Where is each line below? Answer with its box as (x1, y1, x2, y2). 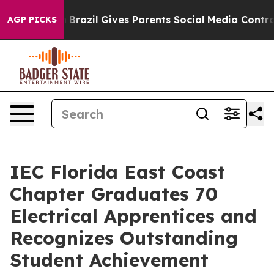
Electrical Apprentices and (10, 204, 257, 228)
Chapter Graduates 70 (10, 182, 218, 206)
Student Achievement (10, 248, 209, 272)
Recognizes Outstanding (10, 226, 238, 250)
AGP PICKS (7, 14, 57, 25)
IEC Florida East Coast (10, 160, 225, 183)
